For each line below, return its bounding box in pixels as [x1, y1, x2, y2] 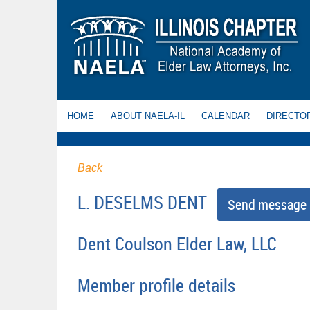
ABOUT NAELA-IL [111, 111, 185, 121]
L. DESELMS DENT [77, 190, 207, 215]
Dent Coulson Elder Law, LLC [77, 231, 277, 256]
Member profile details [77, 273, 235, 298]
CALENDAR [201, 111, 250, 121]
